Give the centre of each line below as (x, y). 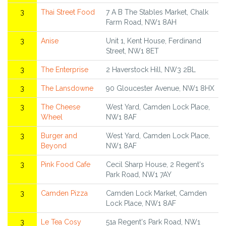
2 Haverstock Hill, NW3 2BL (151, 70)
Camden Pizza (64, 193)
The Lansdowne (67, 89)
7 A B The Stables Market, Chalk (157, 12)
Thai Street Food (68, 12)
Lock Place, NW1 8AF (141, 204)
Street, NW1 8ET (132, 51)
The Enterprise (65, 70)
